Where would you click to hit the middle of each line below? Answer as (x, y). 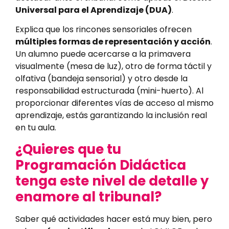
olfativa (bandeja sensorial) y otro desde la (101, 79)
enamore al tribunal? (88, 197)
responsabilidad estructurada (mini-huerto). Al (109, 91)
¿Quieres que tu (68, 149)
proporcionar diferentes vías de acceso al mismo (114, 103)
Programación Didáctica (101, 165)
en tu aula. (36, 128)
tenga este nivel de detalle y (112, 181)
